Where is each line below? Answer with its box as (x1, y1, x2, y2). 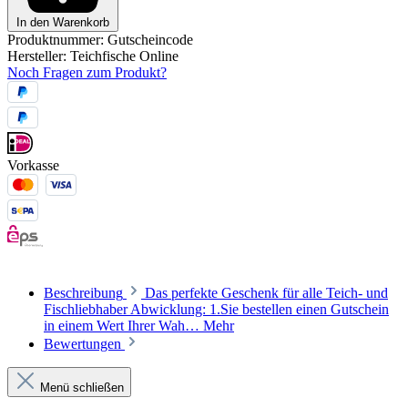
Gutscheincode (107, 32, 193, 48)
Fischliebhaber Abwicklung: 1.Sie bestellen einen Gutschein (44, 301, 389, 318)
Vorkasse (7, 158, 59, 174)
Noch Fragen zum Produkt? (7, 65, 167, 81)
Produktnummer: (7, 32, 107, 48)
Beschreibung (44, 285, 123, 301)
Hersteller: (7, 48, 70, 65)
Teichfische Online (70, 48, 178, 65)
